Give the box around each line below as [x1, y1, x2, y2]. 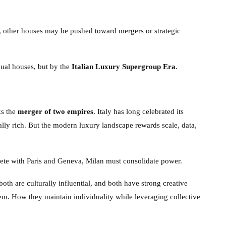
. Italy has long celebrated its [93, 107, 184, 116]
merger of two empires [18, 107, 93, 116]
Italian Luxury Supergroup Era [72, 62, 176, 71]
